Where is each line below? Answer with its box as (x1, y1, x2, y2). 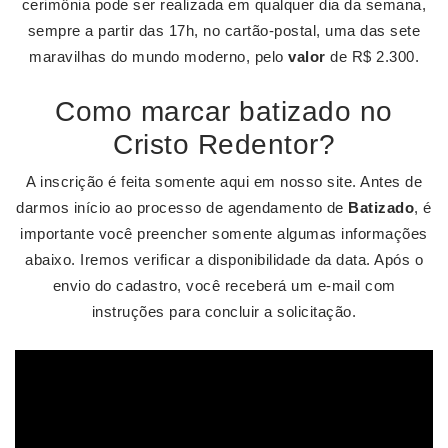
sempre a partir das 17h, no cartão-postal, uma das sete (27, 22, 421, 39)
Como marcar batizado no (55, 96, 393, 127)
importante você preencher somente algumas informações (20, 225, 428, 242)
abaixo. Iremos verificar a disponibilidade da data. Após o (25, 251, 423, 268)
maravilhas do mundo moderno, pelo (29, 48, 288, 65)
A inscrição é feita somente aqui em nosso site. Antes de (26, 173, 422, 190)
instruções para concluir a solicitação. (91, 303, 357, 320)
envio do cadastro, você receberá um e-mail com (52, 277, 396, 294)
